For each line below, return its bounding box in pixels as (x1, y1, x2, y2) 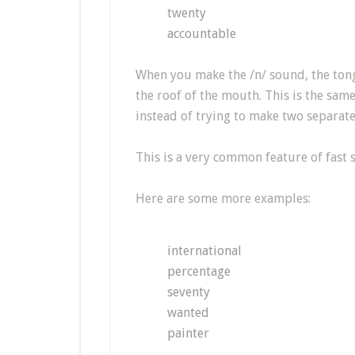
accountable (167, 26, 236, 41)
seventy (167, 284, 210, 300)
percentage (167, 264, 231, 279)
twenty (167, 6, 206, 21)
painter (167, 326, 209, 341)
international (167, 243, 242, 258)
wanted (167, 305, 209, 320)
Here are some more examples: (136, 191, 311, 206)
